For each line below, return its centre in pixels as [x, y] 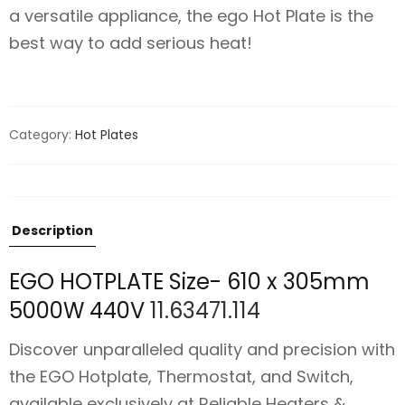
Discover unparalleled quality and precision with [202, 349]
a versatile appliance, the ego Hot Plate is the [191, 15]
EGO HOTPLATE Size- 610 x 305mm [189, 282]
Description [52, 231]
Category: [42, 135]
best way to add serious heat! [131, 42]
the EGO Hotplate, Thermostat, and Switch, [181, 376]
